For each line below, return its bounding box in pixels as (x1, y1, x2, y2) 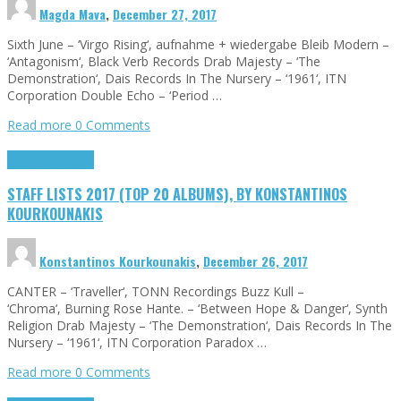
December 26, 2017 (203, 251, 308, 270)
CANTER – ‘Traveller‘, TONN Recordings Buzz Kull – (7, 282, 304, 300)
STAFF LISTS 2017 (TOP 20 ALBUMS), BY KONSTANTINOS (7, 182, 347, 205)
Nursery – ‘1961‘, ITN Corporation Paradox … (7, 333, 267, 351)
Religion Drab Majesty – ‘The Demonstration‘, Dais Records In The (7, 316, 392, 334)
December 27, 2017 (113, 4, 217, 24)
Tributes (55, 150, 94, 170)
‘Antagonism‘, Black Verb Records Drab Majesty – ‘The (7, 53, 320, 71)
